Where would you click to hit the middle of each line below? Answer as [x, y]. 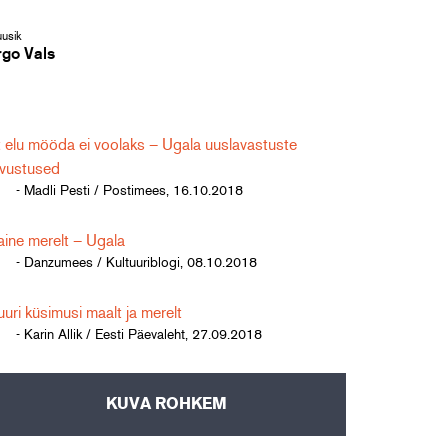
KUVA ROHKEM [166, 404]
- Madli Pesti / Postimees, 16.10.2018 [129, 191]
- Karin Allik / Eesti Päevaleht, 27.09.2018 [139, 335]
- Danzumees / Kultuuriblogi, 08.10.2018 [136, 263]
